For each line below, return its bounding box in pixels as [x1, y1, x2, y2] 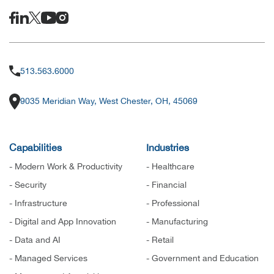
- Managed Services [9, 253, 87, 263]
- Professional [146, 198, 199, 208]
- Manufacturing [146, 216, 208, 226]
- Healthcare [146, 161, 194, 171]
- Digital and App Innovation [9, 216, 116, 226]
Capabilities [9, 141, 62, 153]
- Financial [146, 179, 187, 190]
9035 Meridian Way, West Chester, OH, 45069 [20, 96, 198, 106]
